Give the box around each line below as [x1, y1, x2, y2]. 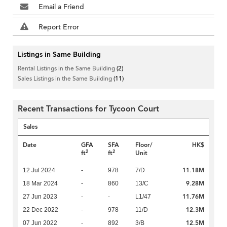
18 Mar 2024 [23, 180, 58, 187]
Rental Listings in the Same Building [18, 64, 117, 73]
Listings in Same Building [18, 50, 101, 60]
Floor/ [135, 141, 153, 149]
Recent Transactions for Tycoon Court [18, 103, 159, 115]
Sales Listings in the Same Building [18, 74, 113, 83]
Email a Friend [39, 2, 84, 12]
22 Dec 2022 [23, 206, 58, 214]
